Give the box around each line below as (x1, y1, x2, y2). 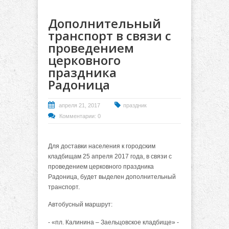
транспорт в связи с (48, 27, 171, 44)
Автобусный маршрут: (48, 201, 112, 209)
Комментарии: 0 (59, 112, 101, 119)
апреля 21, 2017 (59, 102, 100, 108)
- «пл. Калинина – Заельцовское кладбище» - (48, 218, 179, 226)
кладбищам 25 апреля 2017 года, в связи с (48, 152, 172, 160)
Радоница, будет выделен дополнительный (48, 173, 176, 180)
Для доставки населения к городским (48, 142, 155, 150)
